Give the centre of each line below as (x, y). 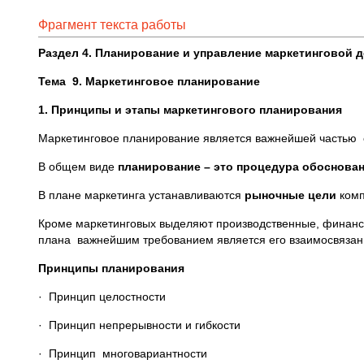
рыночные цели (290, 195)
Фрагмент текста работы (112, 25)
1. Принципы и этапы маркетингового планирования (190, 110)
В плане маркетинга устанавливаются (141, 195)
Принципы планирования (111, 268)
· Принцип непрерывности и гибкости (139, 325)
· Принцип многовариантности (123, 353)
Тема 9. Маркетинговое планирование (149, 81)
